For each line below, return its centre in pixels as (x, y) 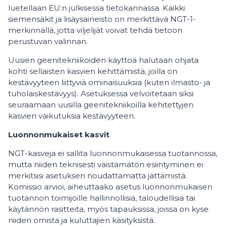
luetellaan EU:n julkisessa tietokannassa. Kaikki (97, 8)
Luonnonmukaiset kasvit (59, 135)
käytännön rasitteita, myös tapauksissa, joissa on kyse (108, 209)
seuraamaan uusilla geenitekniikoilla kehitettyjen (101, 105)
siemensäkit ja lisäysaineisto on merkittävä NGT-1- (102, 19)
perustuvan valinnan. (48, 41)
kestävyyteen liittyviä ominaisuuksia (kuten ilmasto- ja (109, 82)
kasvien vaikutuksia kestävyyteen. (72, 116)
